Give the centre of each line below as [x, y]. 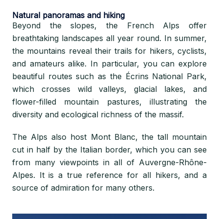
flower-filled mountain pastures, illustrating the [109, 102]
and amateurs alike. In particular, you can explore [109, 64]
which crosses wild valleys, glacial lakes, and [109, 89]
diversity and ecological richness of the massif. [99, 114]
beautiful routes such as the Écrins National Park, [109, 76]
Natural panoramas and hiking [68, 15]
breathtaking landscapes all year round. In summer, [109, 38]
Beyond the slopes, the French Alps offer [109, 25]
